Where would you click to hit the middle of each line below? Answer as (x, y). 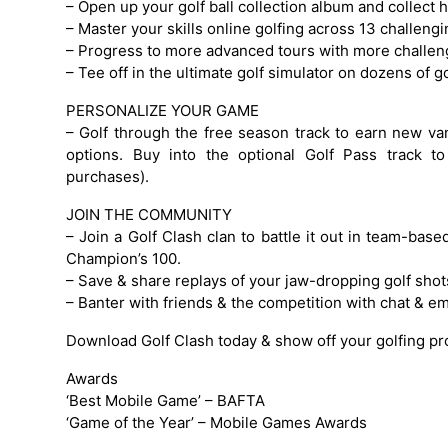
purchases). (107, 176)
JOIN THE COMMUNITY (149, 214)
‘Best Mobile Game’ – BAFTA (165, 400)
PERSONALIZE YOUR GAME (162, 110)
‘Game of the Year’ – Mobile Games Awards (216, 422)
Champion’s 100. (123, 258)
